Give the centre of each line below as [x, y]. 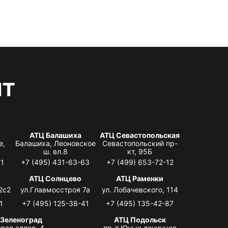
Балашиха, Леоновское [55, 143]
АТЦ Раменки [140, 178]
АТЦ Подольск [140, 219]
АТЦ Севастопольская [140, 135]
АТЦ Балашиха [55, 135]
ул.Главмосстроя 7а [55, 189]
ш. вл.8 [55, 151]
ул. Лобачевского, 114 [140, 189]
